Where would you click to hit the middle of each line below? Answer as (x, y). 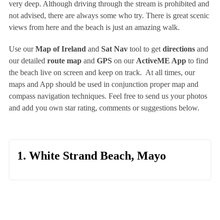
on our (124, 61)
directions (179, 49)
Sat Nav (114, 49)
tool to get (145, 49)
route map (64, 61)
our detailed (28, 61)
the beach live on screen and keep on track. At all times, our (102, 73)
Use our (22, 49)
